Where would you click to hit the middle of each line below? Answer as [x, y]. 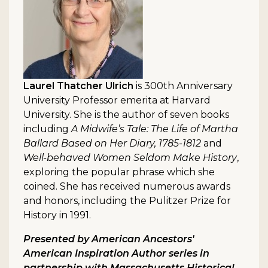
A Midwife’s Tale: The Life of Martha [155, 129]
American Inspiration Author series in [116, 254]
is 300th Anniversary [183, 86]
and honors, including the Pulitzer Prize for [127, 201]
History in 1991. [57, 215]
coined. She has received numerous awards [127, 187]
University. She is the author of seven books [126, 115]
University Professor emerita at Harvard [117, 100]
